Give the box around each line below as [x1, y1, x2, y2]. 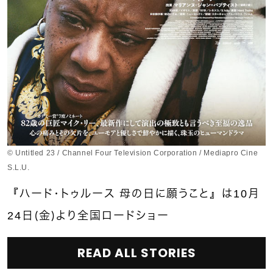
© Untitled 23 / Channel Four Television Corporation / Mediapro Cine [7, 148, 258, 157]
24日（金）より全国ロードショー [7, 209, 169, 222]
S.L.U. [7, 163, 30, 172]
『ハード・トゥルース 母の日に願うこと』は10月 [7, 187, 260, 200]
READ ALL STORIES [77, 244, 196, 261]
